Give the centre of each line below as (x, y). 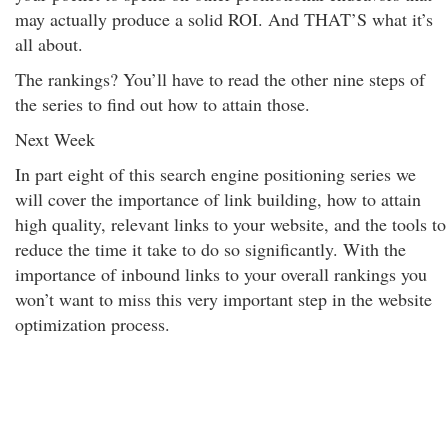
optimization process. (92, 324)
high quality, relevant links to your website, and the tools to (230, 224)
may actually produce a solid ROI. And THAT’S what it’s (224, 19)
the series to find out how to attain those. (162, 104)
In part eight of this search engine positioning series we (215, 174)
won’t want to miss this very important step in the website (223, 299)
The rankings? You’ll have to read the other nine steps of (220, 79)
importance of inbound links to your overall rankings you (221, 274)
